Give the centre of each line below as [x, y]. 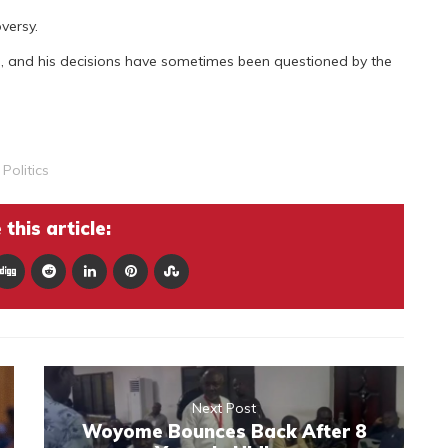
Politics [26, 170]
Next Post [224, 408]
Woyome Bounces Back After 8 [224, 432]
